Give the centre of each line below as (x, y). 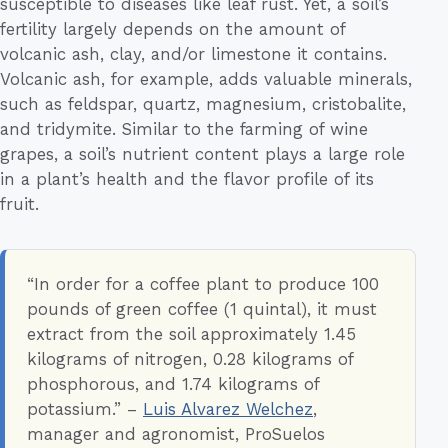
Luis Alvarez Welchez (228, 409)
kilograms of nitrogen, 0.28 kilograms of (190, 359)
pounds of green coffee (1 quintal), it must (202, 309)
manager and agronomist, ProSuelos (176, 434)
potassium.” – (85, 409)
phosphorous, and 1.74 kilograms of (173, 384)
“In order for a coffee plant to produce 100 (203, 284)
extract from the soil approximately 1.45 (191, 334)
